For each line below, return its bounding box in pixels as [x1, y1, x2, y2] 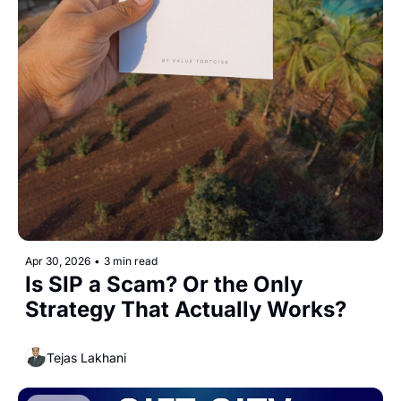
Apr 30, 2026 [25, 254, 90, 269]
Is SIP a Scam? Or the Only [25, 271, 303, 298]
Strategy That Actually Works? [25, 296, 346, 323]
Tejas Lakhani [47, 349, 126, 365]
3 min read [104, 254, 158, 269]
